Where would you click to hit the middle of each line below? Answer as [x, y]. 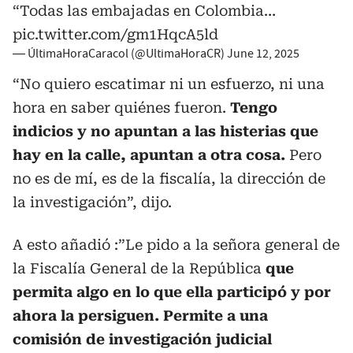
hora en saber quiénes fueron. [121, 108]
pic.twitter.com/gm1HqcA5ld [115, 34]
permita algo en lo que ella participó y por [172, 292]
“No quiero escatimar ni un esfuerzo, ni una [169, 84]
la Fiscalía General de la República [139, 268]
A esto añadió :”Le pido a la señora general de [176, 245]
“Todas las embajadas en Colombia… [144, 11]
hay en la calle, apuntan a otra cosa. [151, 155]
